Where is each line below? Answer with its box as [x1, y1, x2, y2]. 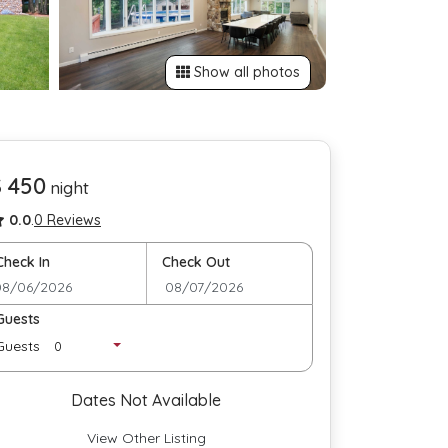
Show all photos [190, 63, 300, 81]
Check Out [162, 253, 230, 271]
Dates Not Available [71, 390, 221, 410]
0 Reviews [34, 211, 101, 229]
